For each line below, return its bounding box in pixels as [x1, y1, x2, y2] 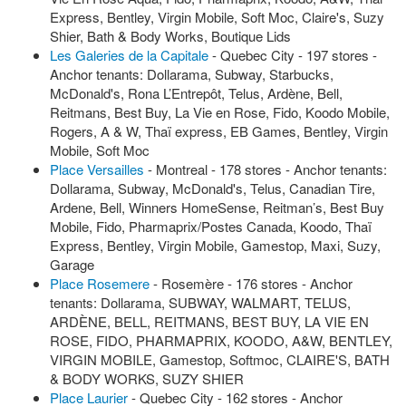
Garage [50, 255, 94, 274]
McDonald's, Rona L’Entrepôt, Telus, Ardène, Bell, [50, 83, 343, 102]
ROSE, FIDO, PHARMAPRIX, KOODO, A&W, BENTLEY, [50, 331, 392, 350]
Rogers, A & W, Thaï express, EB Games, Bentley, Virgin [50, 121, 388, 140]
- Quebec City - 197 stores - [208, 45, 377, 64]
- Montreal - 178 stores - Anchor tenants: [144, 159, 387, 179]
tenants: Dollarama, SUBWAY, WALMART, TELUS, [50, 293, 351, 312]
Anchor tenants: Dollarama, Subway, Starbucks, [50, 64, 333, 83]
